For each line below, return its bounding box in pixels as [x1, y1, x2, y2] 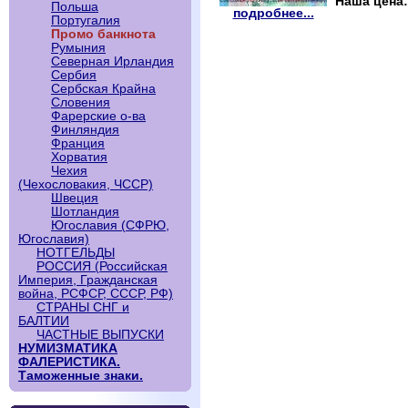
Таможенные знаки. [18, 369, 143, 382]
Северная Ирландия [51, 55, 174, 68]
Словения [51, 96, 110, 109]
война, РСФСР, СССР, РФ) [18, 287, 173, 301]
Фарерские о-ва [51, 109, 146, 123]
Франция [51, 137, 105, 150]
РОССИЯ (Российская [36, 260, 168, 273]
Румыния [51, 41, 106, 55]
